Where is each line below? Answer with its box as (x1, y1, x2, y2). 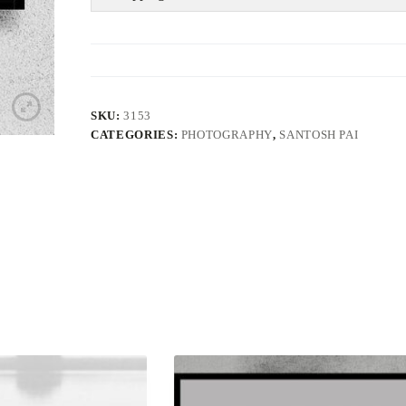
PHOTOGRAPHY (180, 128, 273, 142)
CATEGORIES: (91, 128, 181, 142)
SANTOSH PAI (279, 128, 359, 142)
